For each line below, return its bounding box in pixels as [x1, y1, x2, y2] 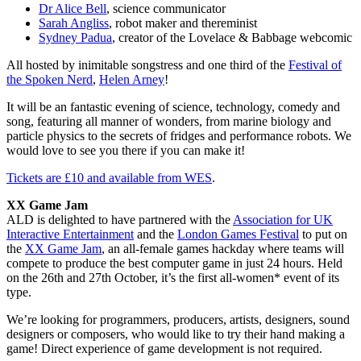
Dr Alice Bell [39, 2, 106, 16]
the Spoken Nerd [6, 73, 93, 87]
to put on [299, 227, 347, 242]
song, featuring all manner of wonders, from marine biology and [6, 114, 331, 129]
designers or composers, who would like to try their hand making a [6, 327, 345, 342]
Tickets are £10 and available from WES [6, 171, 212, 185]
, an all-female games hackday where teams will [102, 242, 344, 256]
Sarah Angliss [39, 16, 109, 31]
